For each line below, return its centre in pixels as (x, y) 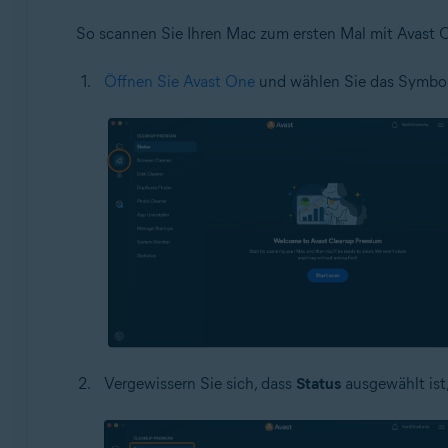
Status (318, 384)
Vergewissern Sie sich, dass (199, 384)
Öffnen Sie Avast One (179, 81)
